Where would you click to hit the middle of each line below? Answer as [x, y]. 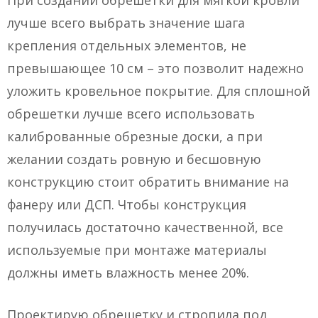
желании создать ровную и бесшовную [134, 159]
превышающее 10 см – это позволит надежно [155, 68]
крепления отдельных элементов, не [127, 46]
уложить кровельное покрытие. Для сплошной [159, 91]
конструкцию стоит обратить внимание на [148, 182]
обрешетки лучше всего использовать [131, 114]
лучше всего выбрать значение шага [126, 23]
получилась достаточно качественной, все [145, 227]
